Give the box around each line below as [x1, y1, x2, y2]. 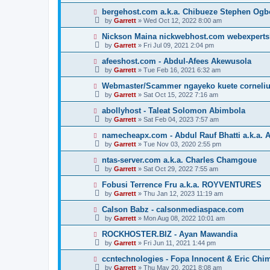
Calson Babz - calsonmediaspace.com [101, 205, 244, 214]
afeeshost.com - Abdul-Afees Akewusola [101, 57, 251, 66]
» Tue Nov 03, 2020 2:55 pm [136, 140, 221, 148]
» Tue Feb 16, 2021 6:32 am [136, 66, 221, 74]
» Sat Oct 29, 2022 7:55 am [136, 165, 218, 172]
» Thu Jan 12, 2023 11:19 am [136, 190, 223, 197]
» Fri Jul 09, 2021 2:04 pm [136, 42, 214, 49]
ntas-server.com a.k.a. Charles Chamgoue [101, 155, 257, 165]
